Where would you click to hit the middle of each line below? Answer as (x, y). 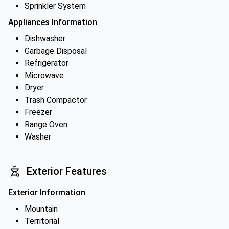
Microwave (44, 75)
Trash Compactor (56, 100)
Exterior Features (67, 171)
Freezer (38, 112)
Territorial (42, 221)
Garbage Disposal (56, 51)
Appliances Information (53, 22)
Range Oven (46, 124)
